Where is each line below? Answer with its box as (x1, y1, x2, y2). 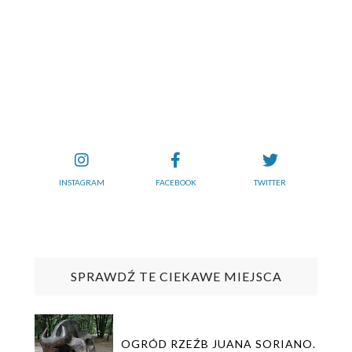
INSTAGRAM (58, 178, 104, 188)
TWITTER (254, 178, 287, 188)
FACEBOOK (155, 178, 196, 188)
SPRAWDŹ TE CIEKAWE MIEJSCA (70, 269, 282, 284)
